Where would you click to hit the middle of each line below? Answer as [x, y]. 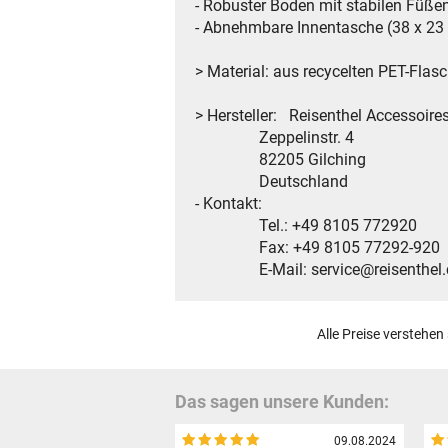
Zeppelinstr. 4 [274, 138]
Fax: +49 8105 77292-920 [317, 248]
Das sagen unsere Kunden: [282, 402]
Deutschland [271, 182]
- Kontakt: [228, 204]
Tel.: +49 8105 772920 [306, 226]
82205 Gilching [280, 160]
